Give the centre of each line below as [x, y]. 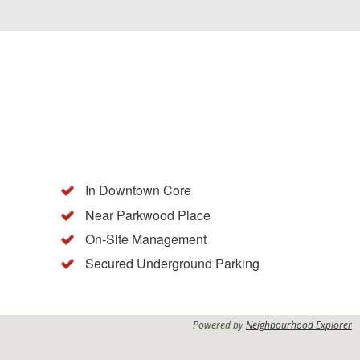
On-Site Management [146, 239]
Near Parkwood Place [148, 215]
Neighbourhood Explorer [299, 325]
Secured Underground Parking [172, 264]
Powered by [219, 325]
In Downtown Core [138, 190]
